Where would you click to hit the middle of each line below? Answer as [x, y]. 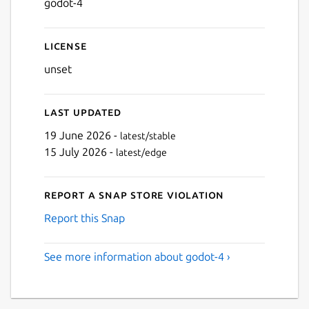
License [66, 45]
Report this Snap [84, 218]
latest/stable [148, 136]
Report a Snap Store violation [134, 194]
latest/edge [141, 152]
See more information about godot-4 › [137, 256]
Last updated [83, 111]
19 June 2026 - [82, 135]
